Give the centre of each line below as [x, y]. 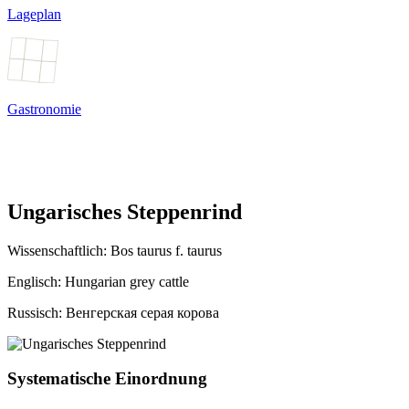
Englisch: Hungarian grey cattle [98, 281]
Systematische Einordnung [107, 379]
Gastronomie [44, 109]
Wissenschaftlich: [59, 250]
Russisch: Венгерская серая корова [113, 312]
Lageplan [34, 14]
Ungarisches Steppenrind [125, 211]
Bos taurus [143, 250]
